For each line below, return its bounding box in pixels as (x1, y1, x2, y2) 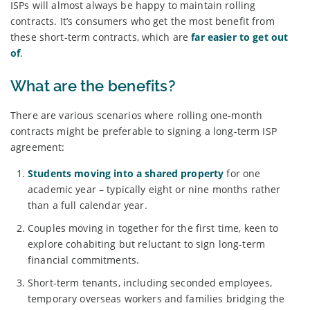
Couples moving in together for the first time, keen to (28, 221, 279, 235)
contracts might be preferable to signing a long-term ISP (10, 124, 277, 138)
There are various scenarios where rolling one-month (10, 108, 263, 122)
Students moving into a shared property (28, 166, 224, 180)
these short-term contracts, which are (10, 30, 192, 44)
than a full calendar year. (28, 198, 147, 212)
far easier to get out (191, 30, 289, 44)
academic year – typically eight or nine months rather (28, 182, 281, 196)
